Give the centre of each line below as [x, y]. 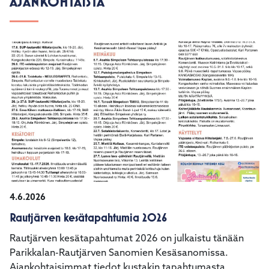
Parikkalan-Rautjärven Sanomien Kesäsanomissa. [119, 253]
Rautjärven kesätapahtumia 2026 [88, 218]
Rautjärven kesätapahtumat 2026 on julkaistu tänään [127, 239]
